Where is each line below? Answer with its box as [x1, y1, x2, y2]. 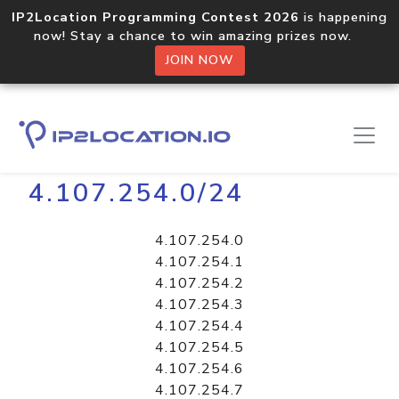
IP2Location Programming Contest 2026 [12, 8, 299, 26]
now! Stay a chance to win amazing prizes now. [34, 27, 365, 45]
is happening [299, 8, 387, 26]
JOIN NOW [165, 52, 234, 69]
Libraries [72, 129, 133, 149]
